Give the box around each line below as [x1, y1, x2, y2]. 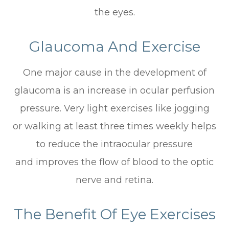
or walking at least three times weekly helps [13, 120, 216, 132]
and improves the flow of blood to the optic [15, 156, 214, 168]
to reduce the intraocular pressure [36, 138, 193, 150]
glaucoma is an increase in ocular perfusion [14, 84, 215, 96]
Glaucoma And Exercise [29, 37, 200, 55]
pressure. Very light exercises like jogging [19, 102, 210, 114]
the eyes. [94, 6, 135, 18]
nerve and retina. [76, 174, 153, 186]
